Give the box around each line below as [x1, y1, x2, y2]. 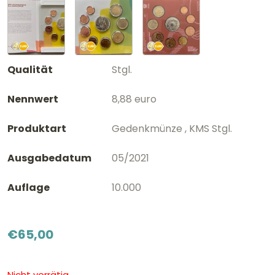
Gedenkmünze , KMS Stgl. [111, 121, 232, 136]
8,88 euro [111, 91, 157, 106]
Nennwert [7, 91, 58, 106]
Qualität [7, 62, 53, 77]
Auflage [7, 180, 50, 195]
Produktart [7, 121, 66, 136]
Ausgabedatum [7, 150, 91, 165]
